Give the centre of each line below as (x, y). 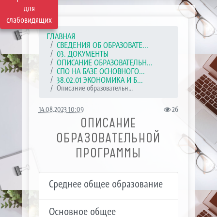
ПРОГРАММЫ (108, 153)
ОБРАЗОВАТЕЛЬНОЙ (108, 138)
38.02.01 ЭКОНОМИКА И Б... (100, 80)
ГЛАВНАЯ (61, 36)
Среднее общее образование (106, 184)
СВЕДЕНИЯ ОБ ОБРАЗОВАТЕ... (102, 45)
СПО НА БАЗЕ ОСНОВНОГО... (101, 71)
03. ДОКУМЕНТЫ (82, 54)
